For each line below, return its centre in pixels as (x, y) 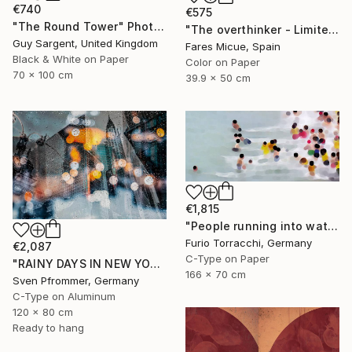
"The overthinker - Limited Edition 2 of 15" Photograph (334, 29)
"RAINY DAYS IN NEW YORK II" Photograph (156, 264)
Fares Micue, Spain (233, 46)
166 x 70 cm (216, 275)
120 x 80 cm (43, 312)
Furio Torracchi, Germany (249, 243)
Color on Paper (223, 62)
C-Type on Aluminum (64, 297)
